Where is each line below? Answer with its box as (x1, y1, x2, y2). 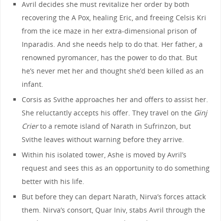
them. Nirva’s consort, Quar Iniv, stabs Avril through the (22, 205, 206, 215)
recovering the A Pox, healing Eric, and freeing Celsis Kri (22, 12, 207, 22)
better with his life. (22, 176, 85, 186)
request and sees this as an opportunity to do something (22, 163, 210, 173)
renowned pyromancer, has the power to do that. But (22, 52, 198, 62)
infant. (22, 79, 44, 89)
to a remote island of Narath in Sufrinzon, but (38, 121, 191, 131)
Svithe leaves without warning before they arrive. (22, 134, 184, 144)
